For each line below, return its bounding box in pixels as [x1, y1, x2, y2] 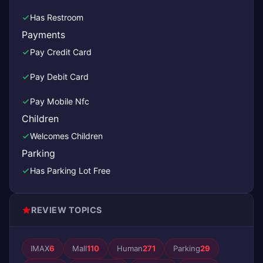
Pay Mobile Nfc [30, 96, 89, 106]
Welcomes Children [30, 131, 103, 141]
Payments [22, 29, 65, 41]
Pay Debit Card [30, 72, 89, 82]
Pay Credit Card [30, 47, 92, 57]
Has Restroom [30, 12, 83, 22]
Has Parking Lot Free [30, 166, 110, 176]
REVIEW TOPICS [31, 205, 102, 215]
